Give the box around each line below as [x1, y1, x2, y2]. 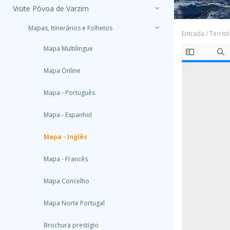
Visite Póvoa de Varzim [13, 3, 89, 13]
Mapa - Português [44, 88, 95, 97]
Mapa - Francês [44, 155, 88, 163]
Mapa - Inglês [44, 132, 87, 141]
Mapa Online [44, 66, 81, 75]
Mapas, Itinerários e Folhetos [28, 24, 112, 32]
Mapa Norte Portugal [44, 199, 105, 207]
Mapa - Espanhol [44, 110, 92, 119]
